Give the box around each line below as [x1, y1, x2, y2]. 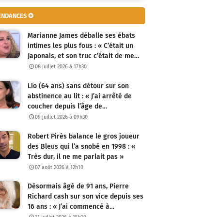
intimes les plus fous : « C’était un [28, 42, 133, 50]
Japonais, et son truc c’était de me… [28, 52, 139, 61]
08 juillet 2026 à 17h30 [35, 63, 87, 70]
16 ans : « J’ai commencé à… [28, 202, 114, 211]
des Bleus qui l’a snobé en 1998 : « [28, 142, 135, 151]
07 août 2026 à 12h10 [35, 164, 84, 170]
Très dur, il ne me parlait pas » [28, 152, 124, 161]
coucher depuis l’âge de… [28, 102, 107, 110]
